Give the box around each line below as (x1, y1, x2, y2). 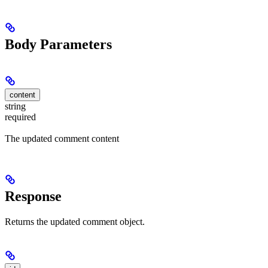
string (5, 101, 26, 112)
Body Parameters (5, 36, 112, 53)
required (5, 112, 36, 123)
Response (5, 188, 62, 205)
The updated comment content (5, 133, 119, 144)
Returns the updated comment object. (5, 217, 145, 227)
